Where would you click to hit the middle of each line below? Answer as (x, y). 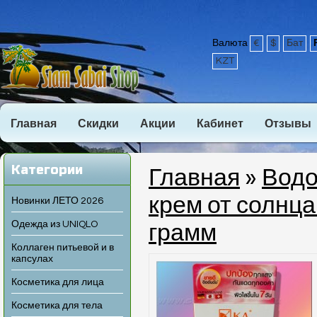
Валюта (231, 43)
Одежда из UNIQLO (54, 224)
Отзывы (288, 124)
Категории (47, 170)
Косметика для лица (58, 282)
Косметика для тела (57, 306)
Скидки (98, 124)
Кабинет (220, 124)
